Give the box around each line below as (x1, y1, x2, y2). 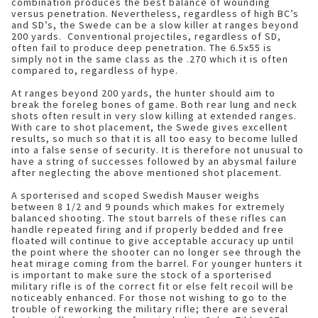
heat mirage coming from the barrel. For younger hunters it (11, 257, 302, 270)
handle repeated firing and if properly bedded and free (11, 223, 284, 236)
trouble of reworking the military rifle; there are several (11, 302, 288, 315)
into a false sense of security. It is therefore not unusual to (11, 143, 304, 156)
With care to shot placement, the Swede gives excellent (11, 121, 287, 133)
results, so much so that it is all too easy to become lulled (11, 132, 298, 145)
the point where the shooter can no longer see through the (11, 246, 302, 258)
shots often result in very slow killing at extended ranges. (11, 109, 297, 122)
